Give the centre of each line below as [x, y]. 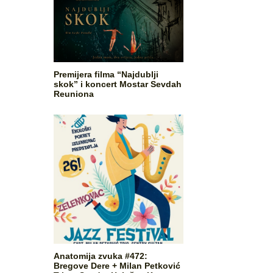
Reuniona [74, 94]
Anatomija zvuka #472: [101, 256]
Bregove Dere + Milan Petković [117, 266]
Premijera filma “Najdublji [106, 75]
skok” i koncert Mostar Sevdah [118, 84]
